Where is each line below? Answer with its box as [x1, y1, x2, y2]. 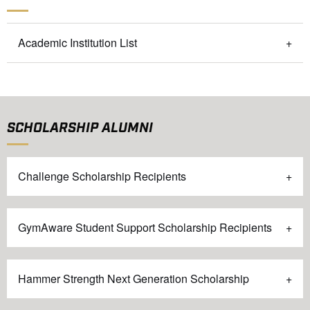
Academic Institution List [18, 35, 137, 51]
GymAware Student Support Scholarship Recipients [18, 219, 272, 236]
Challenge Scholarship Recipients [18, 168, 186, 185]
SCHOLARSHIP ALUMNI [7, 119, 153, 138]
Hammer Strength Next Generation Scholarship [18, 271, 249, 287]
